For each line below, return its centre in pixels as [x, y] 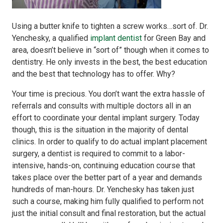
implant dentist [116, 38]
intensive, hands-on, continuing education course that [104, 166]
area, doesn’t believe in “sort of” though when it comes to [111, 50]
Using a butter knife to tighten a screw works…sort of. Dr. [110, 26]
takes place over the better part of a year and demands [107, 177]
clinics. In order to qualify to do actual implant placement [110, 142]
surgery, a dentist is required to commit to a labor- [99, 154]
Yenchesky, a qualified [51, 38]
